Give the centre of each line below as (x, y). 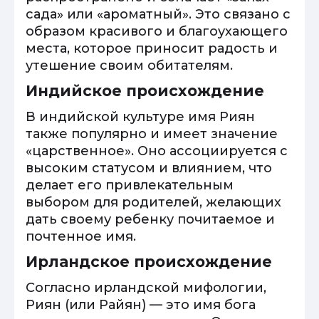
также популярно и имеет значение (152, 134)
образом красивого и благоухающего (157, 31)
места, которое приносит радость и (152, 48)
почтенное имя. (81, 236)
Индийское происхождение (145, 91)
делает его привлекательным (130, 185)
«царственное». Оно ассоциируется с (157, 151)
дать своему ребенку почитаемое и (150, 219)
